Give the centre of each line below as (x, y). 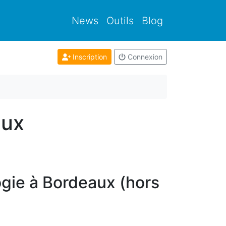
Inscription (89, 57)
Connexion (144, 57)
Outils (120, 20)
